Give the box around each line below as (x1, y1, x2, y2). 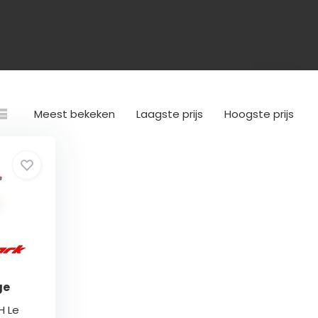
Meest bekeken (34, 106, 116, 121)
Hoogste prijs (224, 106, 295, 121)
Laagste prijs (136, 106, 204, 121)
